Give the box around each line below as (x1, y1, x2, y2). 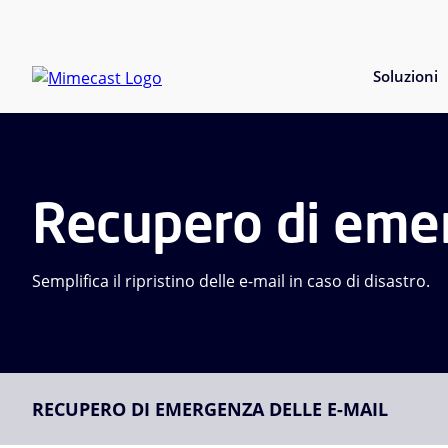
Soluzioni (372, 66, 438, 86)
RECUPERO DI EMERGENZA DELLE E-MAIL (32, 397, 388, 421)
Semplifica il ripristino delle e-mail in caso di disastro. (32, 270, 430, 292)
